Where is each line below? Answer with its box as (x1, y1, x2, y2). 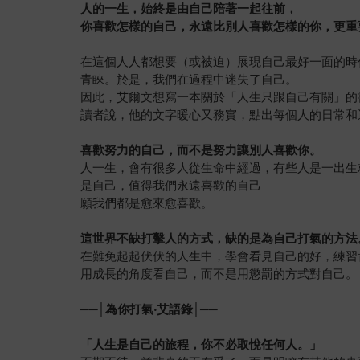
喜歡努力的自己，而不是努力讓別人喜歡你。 (80, 143, 322, 157)
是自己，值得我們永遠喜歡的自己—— (80, 178, 286, 193)
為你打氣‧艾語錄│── (105, 302, 219, 317)
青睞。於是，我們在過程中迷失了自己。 (80, 72, 298, 87)
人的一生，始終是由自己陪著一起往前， (80, 2, 298, 16)
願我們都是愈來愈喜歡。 (80, 196, 214, 211)
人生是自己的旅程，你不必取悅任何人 (92, 337, 298, 352)
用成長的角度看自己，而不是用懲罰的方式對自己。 (80, 267, 358, 281)
